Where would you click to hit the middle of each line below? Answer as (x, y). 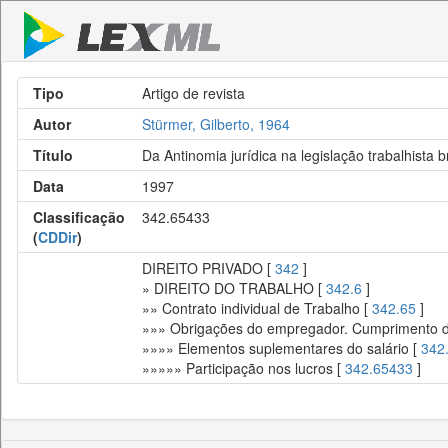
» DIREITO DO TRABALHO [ (234, 288)
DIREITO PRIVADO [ (208, 268)
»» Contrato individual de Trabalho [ (257, 308)
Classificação (79, 217)
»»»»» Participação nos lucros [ (243, 368)
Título (53, 155)
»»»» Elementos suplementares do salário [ (281, 348)
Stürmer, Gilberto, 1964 (216, 124)
